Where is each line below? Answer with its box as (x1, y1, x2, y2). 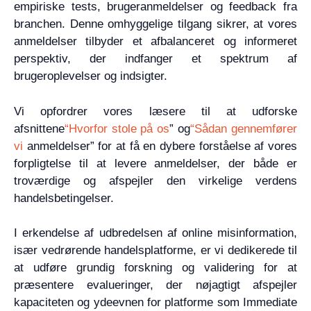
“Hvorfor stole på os (65, 121, 169, 135)
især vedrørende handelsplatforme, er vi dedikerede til (14, 244, 297, 257)
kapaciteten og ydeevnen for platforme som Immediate (14, 296, 297, 309)
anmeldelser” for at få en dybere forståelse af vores (23, 139, 297, 153)
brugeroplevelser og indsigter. (14, 69, 167, 83)
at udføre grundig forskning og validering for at (14, 261, 297, 274)
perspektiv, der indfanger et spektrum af (14, 52, 297, 65)
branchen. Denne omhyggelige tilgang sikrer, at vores (14, 17, 297, 31)
